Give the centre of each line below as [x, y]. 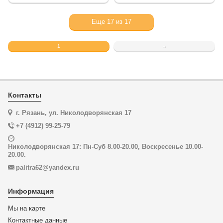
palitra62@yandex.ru [48, 167]
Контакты [25, 95]
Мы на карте [27, 208]
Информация [31, 191]
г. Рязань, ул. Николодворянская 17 [73, 113]
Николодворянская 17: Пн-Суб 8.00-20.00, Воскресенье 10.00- [106, 147]
